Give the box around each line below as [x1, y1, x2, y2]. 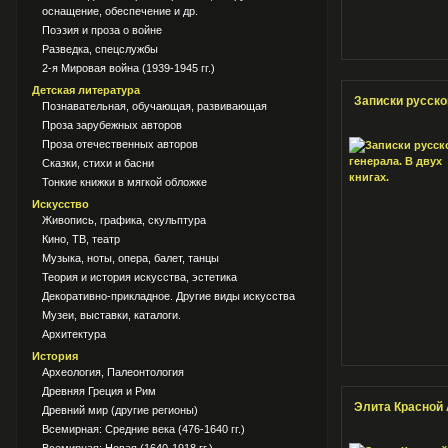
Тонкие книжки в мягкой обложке [42, 176, 207, 188]
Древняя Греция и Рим [42, 385, 156, 397]
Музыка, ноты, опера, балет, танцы [42, 252, 219, 264]
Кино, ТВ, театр [42, 233, 120, 245]
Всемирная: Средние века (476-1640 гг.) [42, 423, 245, 435]
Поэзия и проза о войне [42, 24, 162, 36]
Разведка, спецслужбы [42, 43, 158, 55]
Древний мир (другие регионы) [42, 404, 198, 416]
